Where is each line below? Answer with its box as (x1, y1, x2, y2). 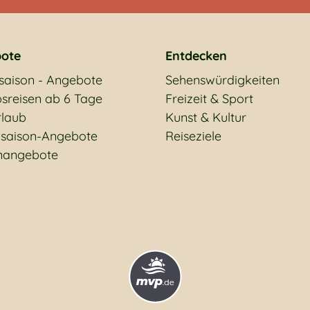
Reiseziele (165, 128, 221, 144)
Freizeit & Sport (165, 91, 253, 107)
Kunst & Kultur (165, 109, 246, 125)
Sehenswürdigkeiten (165, 72, 280, 88)
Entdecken (165, 48, 227, 64)
